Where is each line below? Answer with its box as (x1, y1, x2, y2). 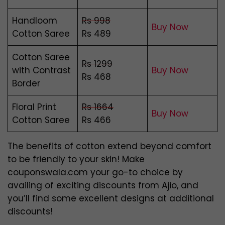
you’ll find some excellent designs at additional (8, 192, 214, 205)
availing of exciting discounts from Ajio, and (8, 179, 198, 192)
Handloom (12, 15, 57, 27)
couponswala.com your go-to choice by (8, 166, 183, 179)
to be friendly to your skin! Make (8, 153, 145, 166)
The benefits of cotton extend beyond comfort (8, 140, 211, 153)
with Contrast (12, 64, 71, 77)
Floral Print (12, 101, 56, 114)
